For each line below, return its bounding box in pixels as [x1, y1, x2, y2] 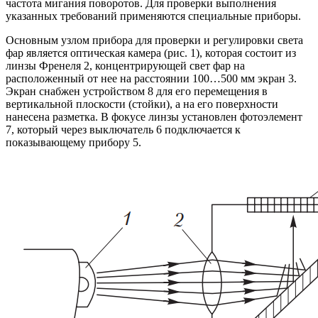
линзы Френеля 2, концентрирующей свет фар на [6, 60, 245, 72]
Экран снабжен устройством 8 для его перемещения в [6, 85, 268, 98]
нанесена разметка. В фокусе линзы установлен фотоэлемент [6, 111, 302, 124]
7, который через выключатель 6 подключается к [6, 124, 241, 136]
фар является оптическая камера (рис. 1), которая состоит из [6, 47, 296, 60]
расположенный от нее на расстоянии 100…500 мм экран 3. [6, 72, 297, 85]
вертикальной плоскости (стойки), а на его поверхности [6, 98, 278, 111]
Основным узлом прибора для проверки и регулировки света [6, 34, 303, 47]
